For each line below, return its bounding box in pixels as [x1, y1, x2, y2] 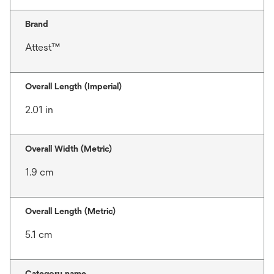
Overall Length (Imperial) [25, 81, 122, 91]
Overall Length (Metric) [25, 206, 116, 216]
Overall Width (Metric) [25, 144, 112, 154]
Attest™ [25, 42, 60, 53]
